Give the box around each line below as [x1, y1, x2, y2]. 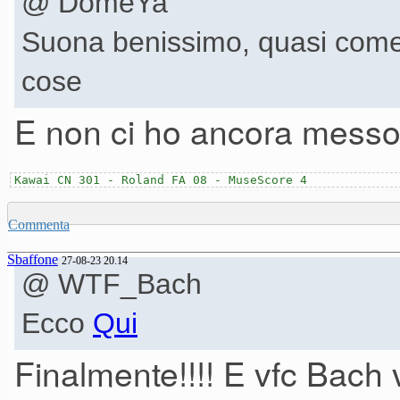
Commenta [8, 217, 70, 233]
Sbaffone [7, 252, 58, 268]
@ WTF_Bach [21, 268, 202, 301]
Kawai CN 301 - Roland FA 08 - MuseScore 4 [14, 173, 307, 187]
